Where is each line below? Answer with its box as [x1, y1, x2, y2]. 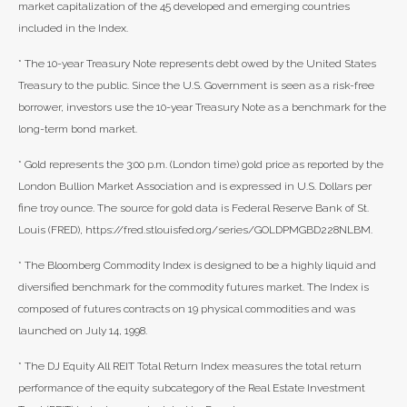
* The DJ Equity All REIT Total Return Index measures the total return [18, 360, 362, 372]
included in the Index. [18, 22, 128, 35]
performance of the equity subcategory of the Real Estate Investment [18, 382, 365, 394]
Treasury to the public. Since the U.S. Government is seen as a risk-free [18, 79, 374, 92]
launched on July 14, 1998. [18, 324, 147, 337]
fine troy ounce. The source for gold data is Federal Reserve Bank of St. [18, 202, 369, 214]
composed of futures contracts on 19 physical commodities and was [18, 303, 355, 315]
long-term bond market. [18, 123, 137, 135]
